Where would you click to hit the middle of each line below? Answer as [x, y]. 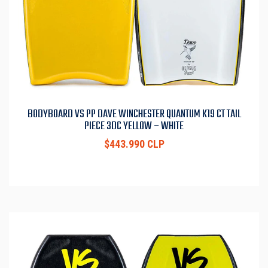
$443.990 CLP [134, 144]
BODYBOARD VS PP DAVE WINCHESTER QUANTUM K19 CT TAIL [134, 115]
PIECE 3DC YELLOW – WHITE [134, 127]
